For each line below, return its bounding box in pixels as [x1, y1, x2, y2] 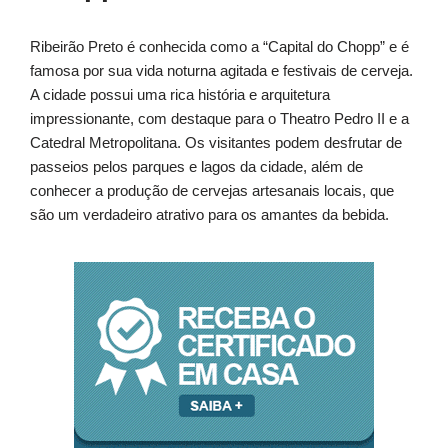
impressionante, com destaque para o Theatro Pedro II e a [30, 110, 409, 128]
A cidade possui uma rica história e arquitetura [30, 86, 330, 104]
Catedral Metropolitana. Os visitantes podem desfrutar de [30, 134, 402, 152]
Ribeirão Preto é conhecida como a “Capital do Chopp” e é [30, 38, 409, 56]
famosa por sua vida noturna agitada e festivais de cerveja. [30, 62, 413, 80]
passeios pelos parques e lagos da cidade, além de [30, 158, 363, 176]
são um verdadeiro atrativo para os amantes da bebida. [30, 206, 389, 224]
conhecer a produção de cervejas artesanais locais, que [30, 182, 394, 200]
